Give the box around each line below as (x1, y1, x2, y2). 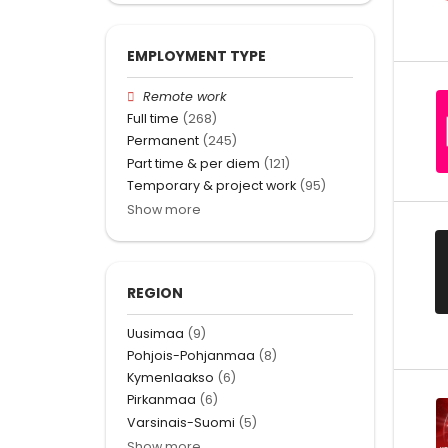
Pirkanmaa (127, 391, 196, 409)
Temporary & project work (127, 176, 296, 194)
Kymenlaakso (127, 369, 214, 387)
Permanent (127, 132, 199, 150)
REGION (127, 282, 183, 303)
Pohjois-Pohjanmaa (127, 347, 255, 365)
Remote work (143, 87, 227, 105)
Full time (127, 110, 179, 128)
